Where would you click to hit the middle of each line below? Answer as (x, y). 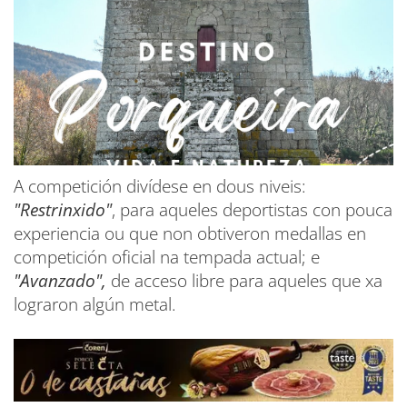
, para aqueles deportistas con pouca (252, 209)
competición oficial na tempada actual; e (167, 257)
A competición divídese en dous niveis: (160, 186)
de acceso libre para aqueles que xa (244, 280)
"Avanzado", (60, 280)
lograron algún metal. (95, 304)
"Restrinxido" (63, 209)
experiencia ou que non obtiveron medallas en (190, 233)
